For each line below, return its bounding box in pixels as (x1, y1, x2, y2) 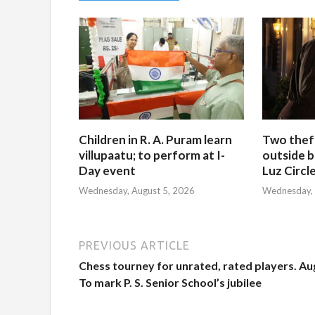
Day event (79, 162, 136, 178)
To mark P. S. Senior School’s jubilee (79, 276, 262, 290)
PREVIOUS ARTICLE (79, 239, 190, 252)
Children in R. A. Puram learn (79, 131, 232, 147)
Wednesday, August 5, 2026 (79, 185, 195, 197)
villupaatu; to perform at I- (79, 147, 225, 162)
